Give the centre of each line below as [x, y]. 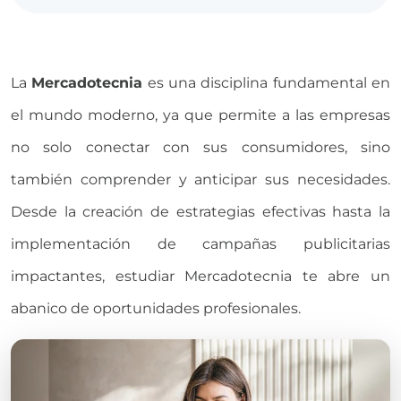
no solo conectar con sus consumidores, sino [200, 147]
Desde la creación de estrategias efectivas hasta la [200, 211]
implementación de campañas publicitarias [200, 243]
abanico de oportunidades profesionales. [156, 308]
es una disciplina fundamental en [267, 82]
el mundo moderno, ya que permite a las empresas [200, 115]
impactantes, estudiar [93, 276]
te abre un [346, 276]
